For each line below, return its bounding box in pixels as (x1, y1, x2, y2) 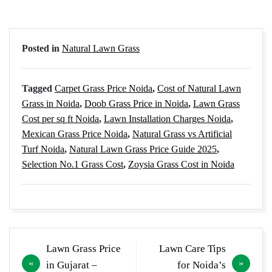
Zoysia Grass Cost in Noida (128, 159, 234, 170)
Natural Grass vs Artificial (132, 129, 232, 140)
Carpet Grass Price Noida (55, 83, 152, 94)
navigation (21, 255, 76, 269)
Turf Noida (22, 144, 64, 155)
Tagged (22, 83, 55, 94)
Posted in (22, 43, 62, 54)
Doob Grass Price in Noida (84, 98, 188, 109)
